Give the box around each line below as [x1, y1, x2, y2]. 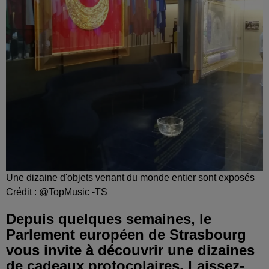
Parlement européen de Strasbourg [6, 226, 246, 243]
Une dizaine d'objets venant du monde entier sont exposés [6, 172, 255, 183]
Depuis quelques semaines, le [6, 210, 211, 227]
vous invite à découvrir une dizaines [6, 241, 255, 258]
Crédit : [6, 186, 39, 197]
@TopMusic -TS [39, 186, 107, 197]
